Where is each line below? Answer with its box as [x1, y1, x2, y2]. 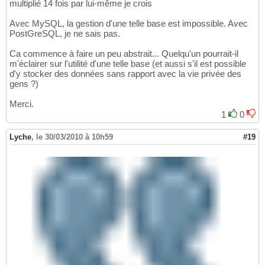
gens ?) [9, 78, 38, 89]
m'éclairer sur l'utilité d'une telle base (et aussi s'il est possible [9, 58, 246, 69]
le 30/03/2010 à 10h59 [36, 132, 113, 141]
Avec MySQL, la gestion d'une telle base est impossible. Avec [9, 18, 248, 28]
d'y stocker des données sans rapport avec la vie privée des [9, 68, 241, 79]
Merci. [9, 98, 34, 109]
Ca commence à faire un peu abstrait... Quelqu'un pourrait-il [9, 48, 238, 59]
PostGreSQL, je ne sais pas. [9, 28, 120, 38]
